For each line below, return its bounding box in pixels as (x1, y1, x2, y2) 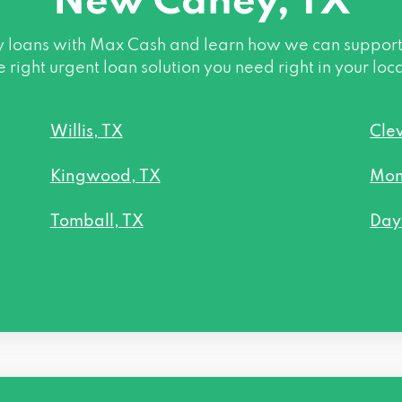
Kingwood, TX (49, 168, 161, 185)
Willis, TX (49, 123, 123, 140)
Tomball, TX (49, 213, 144, 230)
